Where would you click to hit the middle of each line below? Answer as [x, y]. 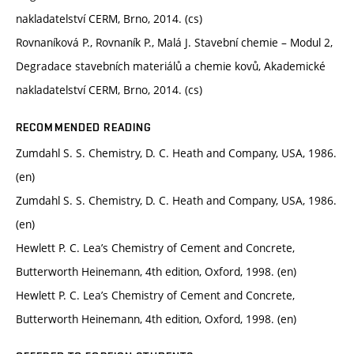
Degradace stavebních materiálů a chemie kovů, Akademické [171, 66]
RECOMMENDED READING [84, 127]
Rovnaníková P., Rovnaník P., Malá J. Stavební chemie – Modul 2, [174, 42]
